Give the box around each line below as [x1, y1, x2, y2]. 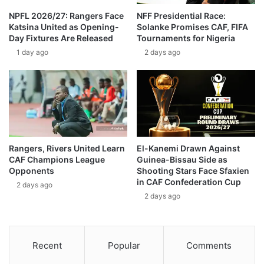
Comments [186, 240, 232, 252]
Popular [107, 240, 140, 252]
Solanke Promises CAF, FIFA [137, 22, 248, 32]
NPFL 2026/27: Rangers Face [9, 11, 124, 21]
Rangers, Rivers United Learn [9, 143, 125, 154]
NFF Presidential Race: [137, 11, 226, 21]
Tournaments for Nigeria [137, 33, 235, 43]
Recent [32, 240, 62, 252]
